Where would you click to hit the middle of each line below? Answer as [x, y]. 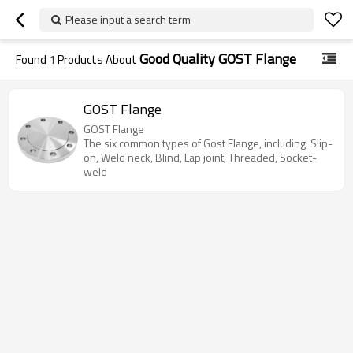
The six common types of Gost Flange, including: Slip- [208, 143]
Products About [97, 59]
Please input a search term [128, 19]
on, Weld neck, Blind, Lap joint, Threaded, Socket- [200, 157]
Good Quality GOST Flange [218, 59]
